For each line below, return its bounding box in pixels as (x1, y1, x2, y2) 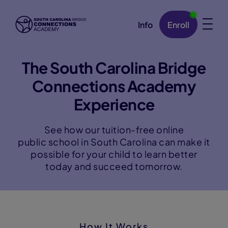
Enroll (167, 19, 189, 30)
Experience (73, 95, 155, 114)
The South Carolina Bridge (22, 58, 206, 77)
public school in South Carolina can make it (18, 136, 210, 148)
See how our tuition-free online (44, 124, 184, 135)
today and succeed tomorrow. (45, 160, 183, 172)
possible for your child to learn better (31, 148, 197, 160)
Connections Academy (32, 76, 196, 96)
